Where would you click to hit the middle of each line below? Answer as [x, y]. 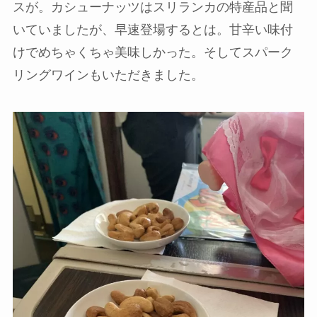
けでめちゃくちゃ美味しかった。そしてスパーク [152, 52]
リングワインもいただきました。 [108, 75]
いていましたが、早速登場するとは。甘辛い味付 [152, 29]
